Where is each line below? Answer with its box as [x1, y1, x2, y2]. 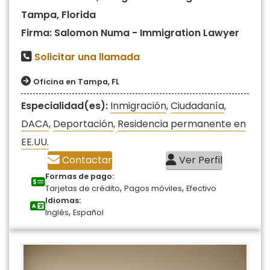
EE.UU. [21, 134, 49, 149]
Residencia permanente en [118, 116, 246, 131]
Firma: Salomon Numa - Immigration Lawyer [21, 25, 239, 40]
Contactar [60, 152, 113, 167]
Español [73, 207, 104, 218]
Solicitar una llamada [34, 49, 140, 64]
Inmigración [110, 98, 166, 113]
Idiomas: [45, 195, 81, 206]
